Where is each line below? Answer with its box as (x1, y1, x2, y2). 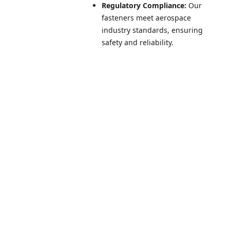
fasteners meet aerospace (102, 13, 191, 23)
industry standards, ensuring (102, 25, 203, 35)
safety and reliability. (102, 37, 174, 48)
